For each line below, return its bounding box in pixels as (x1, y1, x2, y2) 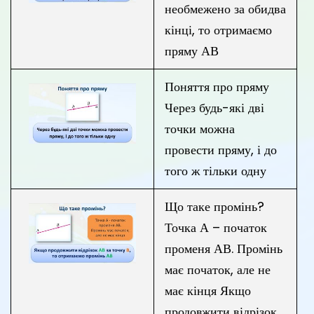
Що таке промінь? (165, 198, 264, 215)
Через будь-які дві (165, 99, 264, 116)
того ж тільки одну (165, 162, 266, 179)
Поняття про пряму (165, 78, 269, 95)
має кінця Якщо (165, 282, 251, 299)
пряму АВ (165, 42, 219, 60)
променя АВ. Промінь (165, 240, 282, 257)
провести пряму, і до (165, 141, 277, 158)
